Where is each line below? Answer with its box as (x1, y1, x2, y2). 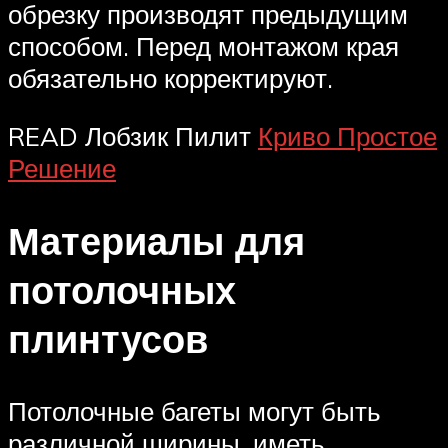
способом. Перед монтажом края (8, 30, 399, 63)
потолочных (8, 264, 236, 314)
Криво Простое (258, 120, 437, 153)
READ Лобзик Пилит (8, 120, 258, 153)
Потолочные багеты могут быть (8, 394, 381, 427)
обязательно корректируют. (8, 62, 333, 95)
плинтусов (8, 313, 208, 363)
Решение (8, 152, 116, 185)
